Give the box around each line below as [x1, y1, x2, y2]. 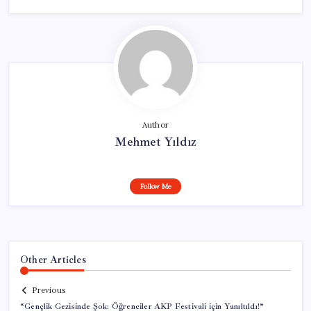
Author [142, 119, 169, 130]
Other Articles [20, 253, 86, 266]
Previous [32, 285, 65, 296]
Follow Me [140, 181, 171, 191]
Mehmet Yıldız [114, 133, 197, 149]
